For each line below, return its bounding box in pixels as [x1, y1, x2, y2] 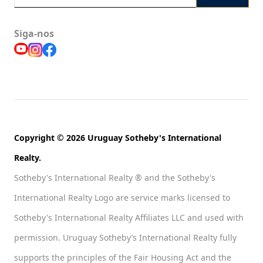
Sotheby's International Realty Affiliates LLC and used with [14, 212, 244, 224]
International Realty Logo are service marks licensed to [14, 192, 230, 204]
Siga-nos [14, 27, 54, 41]
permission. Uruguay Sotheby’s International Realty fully [14, 232, 237, 244]
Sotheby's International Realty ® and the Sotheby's [14, 172, 215, 184]
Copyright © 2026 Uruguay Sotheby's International [14, 132, 221, 144]
